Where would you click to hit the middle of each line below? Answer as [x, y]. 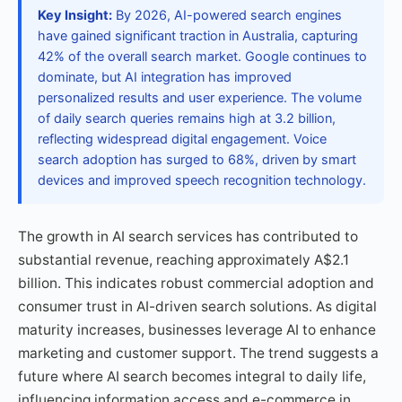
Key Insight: [75, 15]
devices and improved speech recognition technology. [202, 180]
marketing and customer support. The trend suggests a [198, 353]
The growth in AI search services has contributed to [188, 236]
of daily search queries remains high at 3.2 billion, [187, 118]
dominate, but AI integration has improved [165, 77]
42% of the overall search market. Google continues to [202, 57]
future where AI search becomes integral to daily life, [192, 376]
